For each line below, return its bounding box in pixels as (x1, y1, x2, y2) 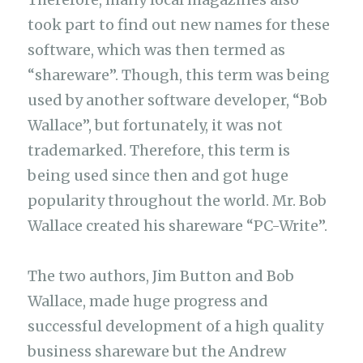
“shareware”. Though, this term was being (28, 65, 331, 84)
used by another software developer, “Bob (28, 90, 328, 109)
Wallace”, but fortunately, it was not (28, 115, 284, 135)
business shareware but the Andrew (28, 342, 287, 361)
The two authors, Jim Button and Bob (28, 267, 295, 286)
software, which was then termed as (28, 40, 286, 59)
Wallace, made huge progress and (28, 292, 269, 311)
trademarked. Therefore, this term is (28, 140, 291, 160)
